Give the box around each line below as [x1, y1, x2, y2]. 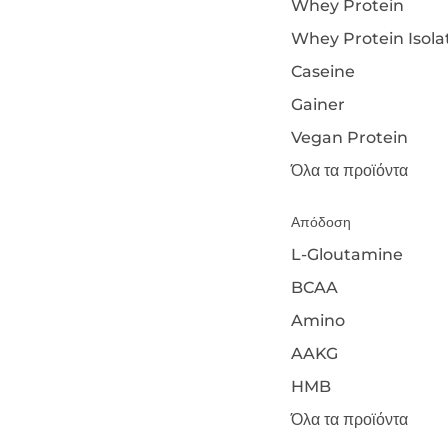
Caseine [290, 62, 355, 81]
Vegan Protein [290, 128, 408, 147]
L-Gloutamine [290, 245, 403, 264]
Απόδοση [290, 213, 351, 231]
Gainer [290, 95, 345, 114]
